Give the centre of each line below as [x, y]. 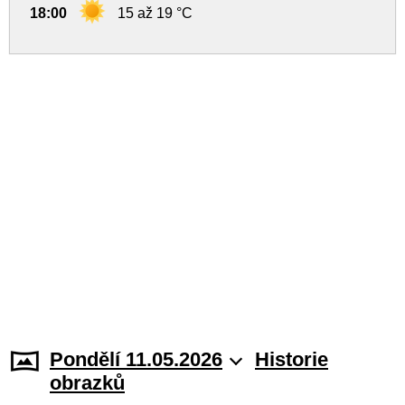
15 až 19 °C [155, 13]
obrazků [87, 383]
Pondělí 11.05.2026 [136, 359]
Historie [292, 359]
